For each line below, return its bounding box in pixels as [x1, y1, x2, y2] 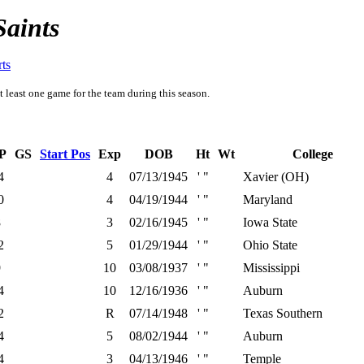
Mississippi [243, 261, 300, 275]
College [292, 147, 333, 161]
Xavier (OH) [243, 170, 309, 184]
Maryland [243, 193, 292, 206]
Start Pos [40, 147, 90, 161]
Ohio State [243, 238, 297, 252]
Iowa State [243, 215, 297, 229]
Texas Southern [243, 306, 323, 320]
